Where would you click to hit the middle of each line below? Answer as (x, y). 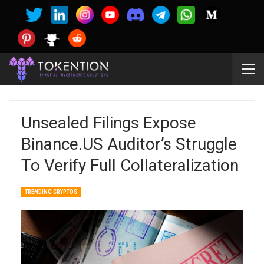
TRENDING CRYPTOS (51, 192)
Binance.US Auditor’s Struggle (129, 144)
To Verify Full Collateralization (130, 165)
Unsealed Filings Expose (109, 123)
